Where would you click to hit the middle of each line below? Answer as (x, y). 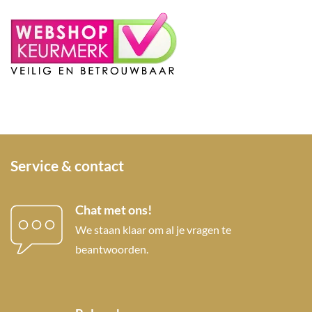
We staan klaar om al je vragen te (153, 230)
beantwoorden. (111, 249)
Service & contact (67, 166)
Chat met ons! (113, 210)
